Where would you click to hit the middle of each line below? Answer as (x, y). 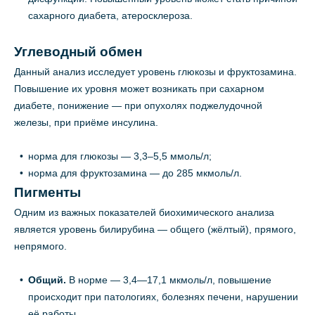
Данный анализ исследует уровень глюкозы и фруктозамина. (155, 72)
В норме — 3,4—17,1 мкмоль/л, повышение (170, 280)
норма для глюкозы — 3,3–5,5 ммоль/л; (120, 156)
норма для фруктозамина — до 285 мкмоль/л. (135, 173)
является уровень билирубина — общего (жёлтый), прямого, (155, 230)
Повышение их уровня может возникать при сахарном (139, 89)
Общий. (49, 280)
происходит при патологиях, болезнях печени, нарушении (163, 297)
